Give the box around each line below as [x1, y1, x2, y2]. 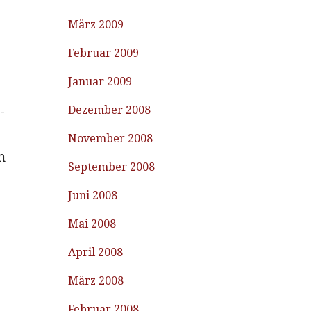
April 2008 [68, 246, 124, 259]
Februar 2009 [68, 47, 140, 60]
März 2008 [68, 274, 124, 287]
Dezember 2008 [68, 103, 151, 117]
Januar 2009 [68, 75, 133, 88]
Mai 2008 [68, 217, 117, 230]
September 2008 [68, 160, 155, 174]
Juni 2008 [68, 189, 118, 202]
